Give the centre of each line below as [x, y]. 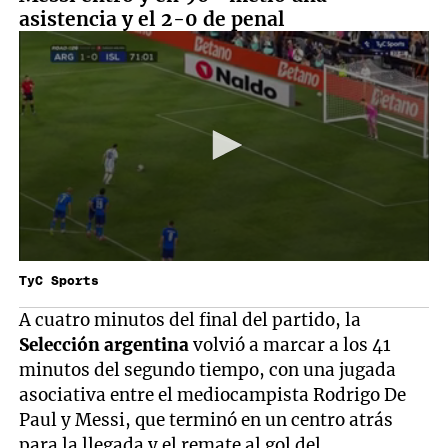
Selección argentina [104, 344]
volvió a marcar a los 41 [290, 344]
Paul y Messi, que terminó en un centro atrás [206, 419]
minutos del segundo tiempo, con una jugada [208, 369]
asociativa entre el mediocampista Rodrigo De [213, 394]
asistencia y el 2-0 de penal [152, 18]
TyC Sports [59, 281]
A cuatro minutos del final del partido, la [190, 319]
